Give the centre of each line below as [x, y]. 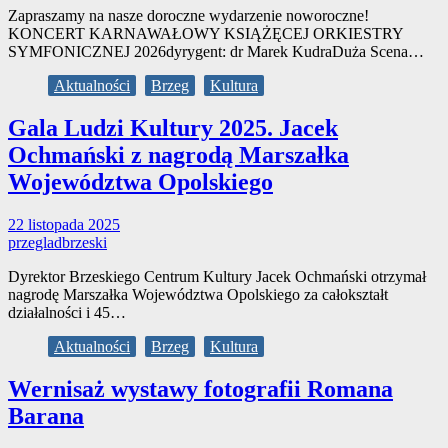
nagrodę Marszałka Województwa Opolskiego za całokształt [198, 294]
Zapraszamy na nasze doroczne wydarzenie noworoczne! [188, 15]
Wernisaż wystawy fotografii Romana [200, 388]
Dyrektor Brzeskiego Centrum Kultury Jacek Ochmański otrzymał [217, 276]
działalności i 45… [67, 312]
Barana [46, 415]
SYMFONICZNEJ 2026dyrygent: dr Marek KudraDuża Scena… [216, 51]
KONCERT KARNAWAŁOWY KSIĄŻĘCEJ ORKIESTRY [205, 33]
